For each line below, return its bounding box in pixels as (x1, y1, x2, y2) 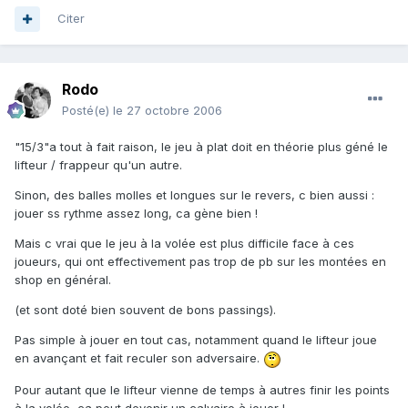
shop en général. (15, 272, 111, 288)
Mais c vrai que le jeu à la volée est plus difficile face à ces (15, 236, 354, 251)
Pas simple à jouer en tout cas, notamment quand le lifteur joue (15, 332, 377, 348)
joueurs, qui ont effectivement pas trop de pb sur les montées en (15, 254, 386, 270)
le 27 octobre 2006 (113, 103, 222, 118)
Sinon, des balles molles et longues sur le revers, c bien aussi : (15, 188, 374, 203)
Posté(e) (62, 103, 113, 118)
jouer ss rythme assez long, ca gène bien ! (15, 206, 258, 221)
